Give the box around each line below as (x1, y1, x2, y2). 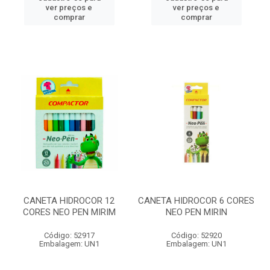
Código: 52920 (171, 231, 222, 240)
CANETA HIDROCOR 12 (24, 195, 115, 206)
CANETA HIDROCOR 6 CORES (138, 195, 254, 206)
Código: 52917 (43, 231, 95, 240)
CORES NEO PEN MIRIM (22, 207, 116, 218)
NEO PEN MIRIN (165, 207, 227, 218)
